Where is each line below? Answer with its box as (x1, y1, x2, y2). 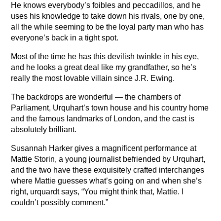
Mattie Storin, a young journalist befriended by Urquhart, (11, 155, 206, 164)
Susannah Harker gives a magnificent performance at (11, 144, 197, 153)
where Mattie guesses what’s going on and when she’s (11, 177, 202, 185)
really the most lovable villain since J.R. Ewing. (11, 74, 175, 83)
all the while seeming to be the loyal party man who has (11, 23, 204, 32)
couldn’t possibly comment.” (11, 198, 109, 207)
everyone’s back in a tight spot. (11, 34, 119, 42)
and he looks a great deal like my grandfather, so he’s (11, 63, 197, 72)
